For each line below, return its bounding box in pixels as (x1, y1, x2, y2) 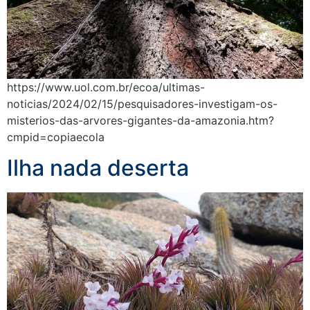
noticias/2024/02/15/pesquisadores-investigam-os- (7, 96, 277, 111)
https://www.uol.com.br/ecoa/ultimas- (7, 80, 205, 94)
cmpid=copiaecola (7, 129, 111, 144)
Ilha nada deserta (7, 154, 189, 182)
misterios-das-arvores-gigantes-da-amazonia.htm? (7, 113, 274, 127)
